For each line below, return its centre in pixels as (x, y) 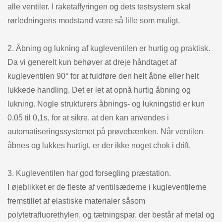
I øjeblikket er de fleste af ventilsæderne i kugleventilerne (107, 187)
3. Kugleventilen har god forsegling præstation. (89, 173)
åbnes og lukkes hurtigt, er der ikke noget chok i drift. (99, 145)
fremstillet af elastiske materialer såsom (76, 201)
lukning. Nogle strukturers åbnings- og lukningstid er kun (106, 104)
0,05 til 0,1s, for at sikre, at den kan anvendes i (88, 117)
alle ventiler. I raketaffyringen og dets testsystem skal (99, 6)
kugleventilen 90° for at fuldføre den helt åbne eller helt (103, 76)
